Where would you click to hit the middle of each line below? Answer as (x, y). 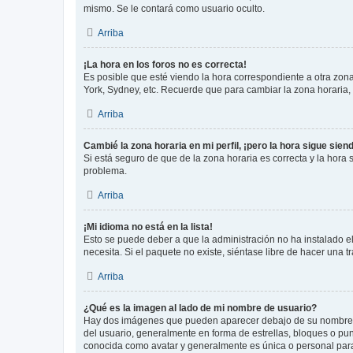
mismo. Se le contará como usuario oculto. (174, 9)
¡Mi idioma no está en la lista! (148, 227)
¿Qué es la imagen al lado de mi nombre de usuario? (200, 308)
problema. (105, 171)
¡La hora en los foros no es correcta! (165, 65)
